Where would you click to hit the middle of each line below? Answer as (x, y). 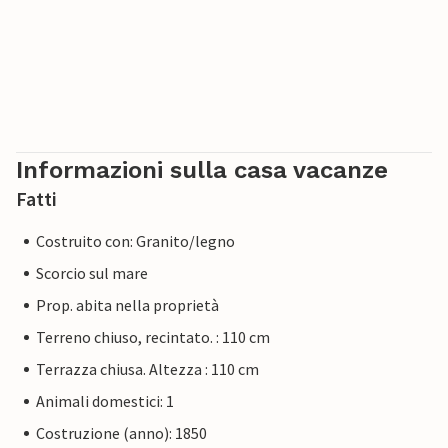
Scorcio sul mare (92, 273)
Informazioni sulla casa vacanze (202, 170)
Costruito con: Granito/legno (135, 241)
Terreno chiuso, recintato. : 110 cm (153, 337)
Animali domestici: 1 (105, 401)
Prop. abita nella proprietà (127, 305)
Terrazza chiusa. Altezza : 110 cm (147, 369)
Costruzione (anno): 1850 (121, 433)
